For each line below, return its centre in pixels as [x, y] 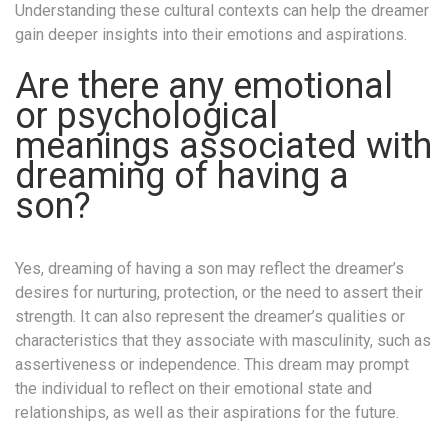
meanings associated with [223, 146]
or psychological [146, 116]
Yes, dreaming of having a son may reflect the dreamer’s [209, 269]
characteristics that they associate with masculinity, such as [223, 341]
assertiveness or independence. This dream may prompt [212, 365]
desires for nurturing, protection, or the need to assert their [219, 293]
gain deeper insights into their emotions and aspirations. [211, 35]
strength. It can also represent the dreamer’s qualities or [210, 317]
